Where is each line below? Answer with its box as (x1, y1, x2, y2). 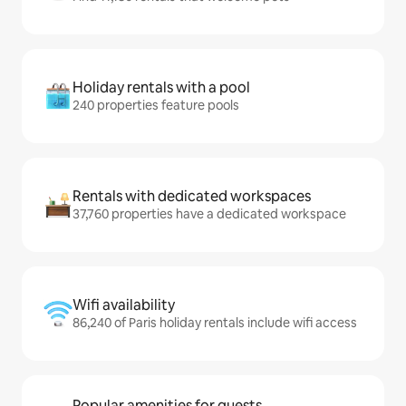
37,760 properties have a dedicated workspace (72, 206, 346, 222)
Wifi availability (72, 295, 175, 314)
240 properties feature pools (72, 97, 239, 113)
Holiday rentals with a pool (72, 78, 250, 97)
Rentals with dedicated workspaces (72, 187, 311, 206)
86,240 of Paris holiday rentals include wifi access (72, 314, 357, 331)
